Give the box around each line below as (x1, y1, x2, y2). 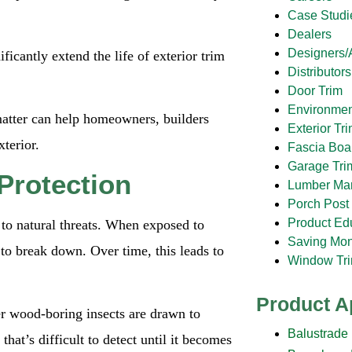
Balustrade (287, 326, 348, 340)
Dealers (287, 27, 332, 41)
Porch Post (287, 196, 349, 211)
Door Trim (287, 83, 343, 97)
